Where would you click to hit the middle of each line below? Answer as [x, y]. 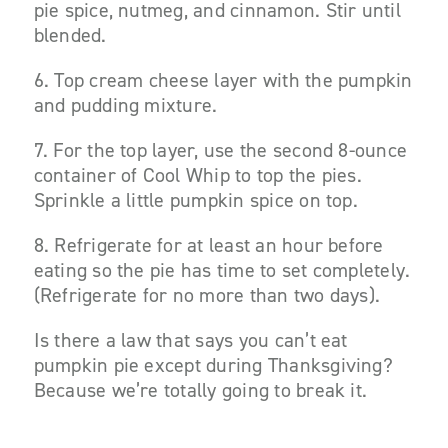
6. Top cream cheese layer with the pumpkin [223, 80]
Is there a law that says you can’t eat [190, 340]
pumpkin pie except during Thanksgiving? [213, 365]
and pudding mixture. [125, 105]
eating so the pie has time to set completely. [222, 270]
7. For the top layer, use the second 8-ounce [220, 150]
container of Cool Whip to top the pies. [197, 175]
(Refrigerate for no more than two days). [207, 295]
